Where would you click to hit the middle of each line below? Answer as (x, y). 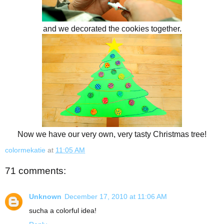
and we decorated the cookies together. (112, 29)
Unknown (45, 197)
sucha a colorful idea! (63, 211)
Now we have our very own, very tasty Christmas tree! (112, 134)
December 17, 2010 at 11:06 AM (116, 197)
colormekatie (25, 150)
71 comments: (35, 170)
